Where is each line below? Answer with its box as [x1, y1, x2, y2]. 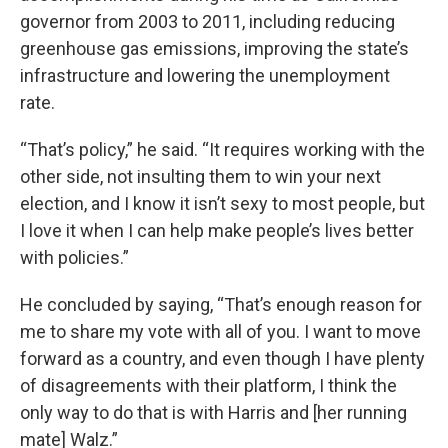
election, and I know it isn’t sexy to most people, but [20, 193, 425, 214]
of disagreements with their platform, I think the [20, 375, 397, 396]
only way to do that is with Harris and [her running [20, 402, 407, 423]
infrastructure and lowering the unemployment [20, 65, 390, 86]
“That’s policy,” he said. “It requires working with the [20, 139, 425, 160]
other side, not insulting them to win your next [20, 166, 381, 187]
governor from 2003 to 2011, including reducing [20, 11, 395, 32]
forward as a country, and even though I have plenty [20, 348, 425, 369]
